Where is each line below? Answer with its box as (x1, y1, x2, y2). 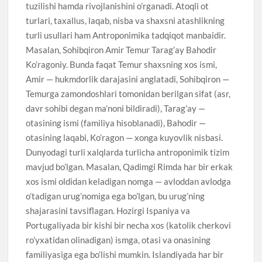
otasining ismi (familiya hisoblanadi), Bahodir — (26, 117, 206, 128)
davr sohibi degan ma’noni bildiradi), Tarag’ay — (26, 102, 206, 113)
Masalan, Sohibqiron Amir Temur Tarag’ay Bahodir (26, 44, 217, 55)
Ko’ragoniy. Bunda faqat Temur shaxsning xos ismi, (26, 58, 218, 70)
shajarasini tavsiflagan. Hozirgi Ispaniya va (26, 205, 191, 216)
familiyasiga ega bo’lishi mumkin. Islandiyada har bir (26, 249, 224, 260)
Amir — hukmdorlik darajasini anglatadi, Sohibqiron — (26, 73, 230, 84)
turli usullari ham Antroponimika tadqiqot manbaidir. (26, 29, 226, 40)
